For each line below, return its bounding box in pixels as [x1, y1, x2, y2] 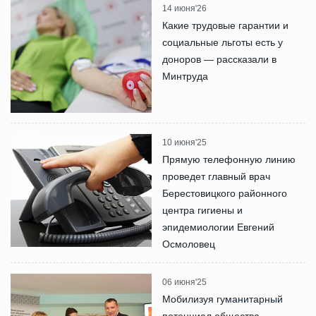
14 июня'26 [162, 3, 207, 13]
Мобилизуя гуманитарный [162, 293, 283, 305]
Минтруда [162, 70, 208, 82]
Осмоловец [162, 238, 215, 250]
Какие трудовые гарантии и [162, 19, 288, 31]
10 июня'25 [162, 137, 207, 147]
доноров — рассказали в [162, 53, 276, 65]
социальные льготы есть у [162, 36, 283, 48]
